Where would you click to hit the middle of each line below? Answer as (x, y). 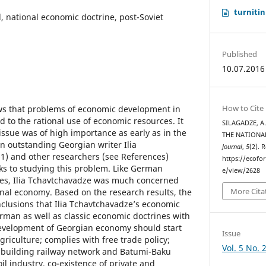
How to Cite (243, 108)
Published (240, 54)
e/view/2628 (241, 170)
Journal (232, 146)
